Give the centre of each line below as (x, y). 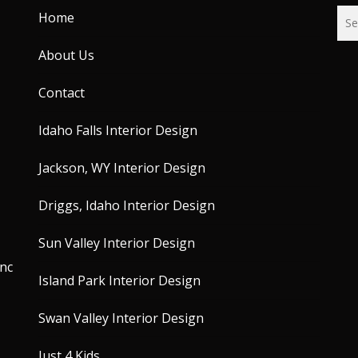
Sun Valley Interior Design (117, 243)
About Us (66, 56)
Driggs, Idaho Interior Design (127, 206)
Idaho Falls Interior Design (118, 131)
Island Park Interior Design (119, 281)
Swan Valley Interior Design (121, 318)
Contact (62, 93)
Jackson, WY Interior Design (122, 168)
